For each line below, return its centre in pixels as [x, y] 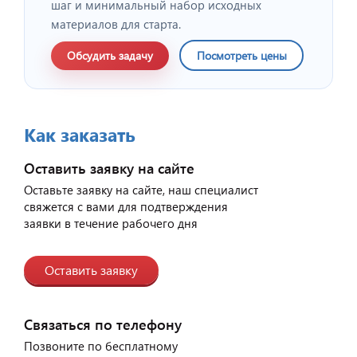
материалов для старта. [116, 24]
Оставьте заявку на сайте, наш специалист [141, 190]
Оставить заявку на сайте [109, 168]
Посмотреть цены [241, 55]
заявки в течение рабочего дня [111, 224]
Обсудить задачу [110, 55]
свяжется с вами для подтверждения [126, 207]
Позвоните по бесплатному [101, 346]
